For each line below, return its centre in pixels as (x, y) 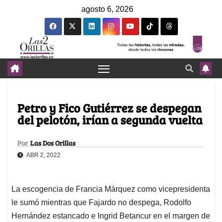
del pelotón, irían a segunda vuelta (110, 120)
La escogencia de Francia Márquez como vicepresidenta (111, 189)
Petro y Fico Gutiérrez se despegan (109, 108)
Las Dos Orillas (53, 143)
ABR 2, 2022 (43, 155)
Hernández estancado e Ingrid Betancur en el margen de (111, 216)
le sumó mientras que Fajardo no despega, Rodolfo (101, 203)
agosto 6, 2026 (107, 9)
